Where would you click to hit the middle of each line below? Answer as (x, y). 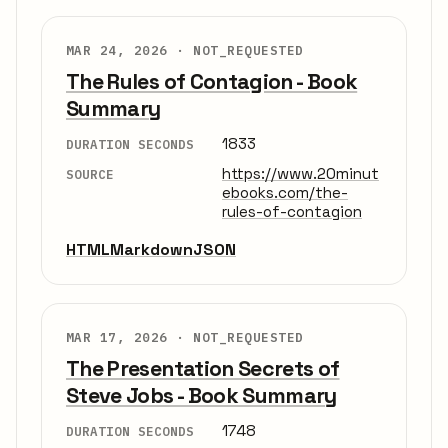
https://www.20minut (300, 173)
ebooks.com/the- (285, 192)
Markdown (151, 249)
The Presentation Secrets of (203, 368)
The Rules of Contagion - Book (212, 82)
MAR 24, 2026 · (130, 50)
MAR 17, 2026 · (130, 336)
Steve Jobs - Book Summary (201, 395)
